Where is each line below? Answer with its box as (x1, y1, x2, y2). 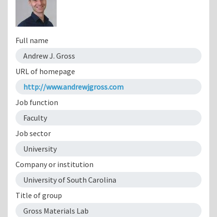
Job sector (15, 128, 51, 138)
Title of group (15, 190, 62, 200)
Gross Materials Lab (23, 205, 89, 216)
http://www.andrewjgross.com (23, 81, 124, 92)
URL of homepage (15, 66, 75, 76)
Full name (15, 35, 48, 45)
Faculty (23, 112, 47, 123)
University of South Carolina (23, 174, 116, 185)
